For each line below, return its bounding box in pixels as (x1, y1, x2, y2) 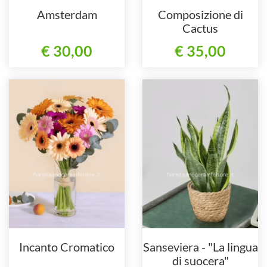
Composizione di (157, 7, 243, 21)
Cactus (182, 20, 218, 35)
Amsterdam (36, 7, 97, 21)
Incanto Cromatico (19, 240, 114, 254)
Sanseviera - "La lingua (142, 240, 258, 254)
